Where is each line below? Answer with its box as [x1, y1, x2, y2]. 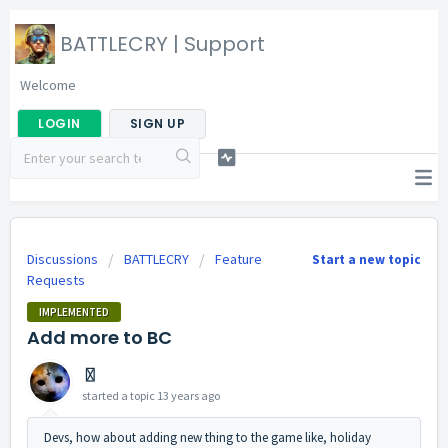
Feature [215, 250, 262, 268]
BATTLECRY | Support [60, 30, 265, 58]
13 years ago [157, 387, 220, 403]
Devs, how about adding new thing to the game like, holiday [44, 428, 371, 446]
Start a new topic [312, 251, 421, 268]
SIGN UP [129, 115, 185, 132]
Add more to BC [27, 324, 172, 350]
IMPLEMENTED [39, 304, 109, 319]
